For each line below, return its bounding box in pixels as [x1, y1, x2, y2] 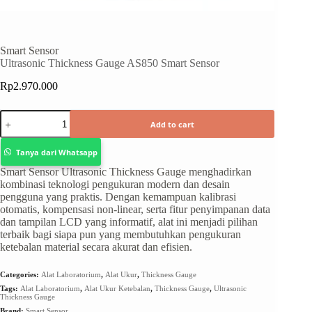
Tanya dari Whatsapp [15, 146, 97, 157]
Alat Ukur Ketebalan [84, 284, 150, 293]
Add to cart [150, 118, 194, 130]
